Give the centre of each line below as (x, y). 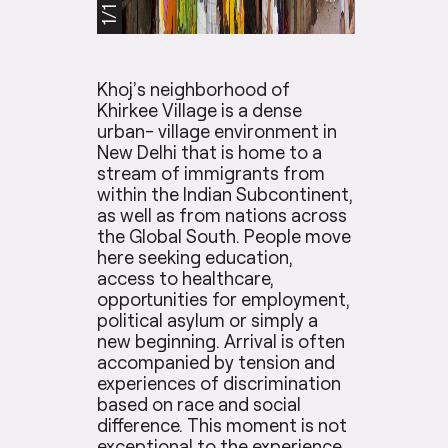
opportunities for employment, (224, 299)
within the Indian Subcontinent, (225, 194)
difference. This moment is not (222, 425)
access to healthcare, (186, 278)
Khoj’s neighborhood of (194, 89)
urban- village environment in (217, 131)
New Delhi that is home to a (210, 152)
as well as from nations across (222, 215)
